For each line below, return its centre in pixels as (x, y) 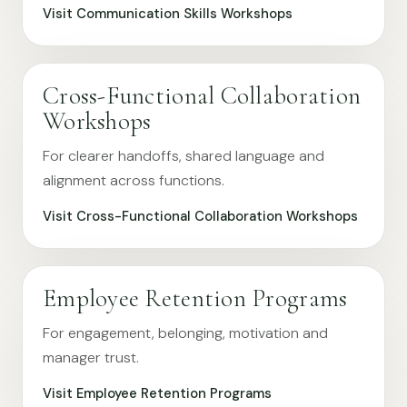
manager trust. (91, 357)
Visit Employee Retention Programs (157, 393)
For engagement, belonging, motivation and (185, 333)
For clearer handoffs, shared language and (184, 156)
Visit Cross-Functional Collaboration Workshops (200, 216)
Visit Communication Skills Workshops (168, 14)
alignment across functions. (134, 180)
